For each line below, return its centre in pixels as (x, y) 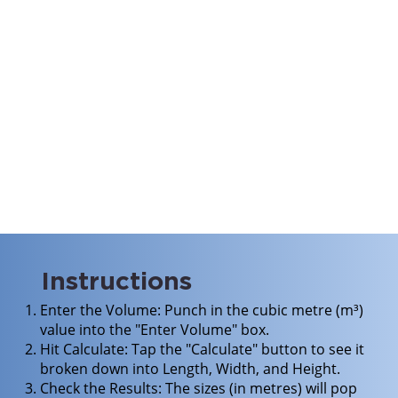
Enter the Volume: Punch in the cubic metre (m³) (201, 310)
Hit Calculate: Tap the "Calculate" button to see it (202, 350)
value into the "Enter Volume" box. (154, 330)
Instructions (117, 281)
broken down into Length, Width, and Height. (190, 369)
